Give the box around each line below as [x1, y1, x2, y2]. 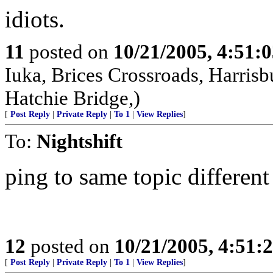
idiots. [5, 6, 65, 32]
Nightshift [37, 130, 122, 152]
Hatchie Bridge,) [5, 87, 140, 109]
